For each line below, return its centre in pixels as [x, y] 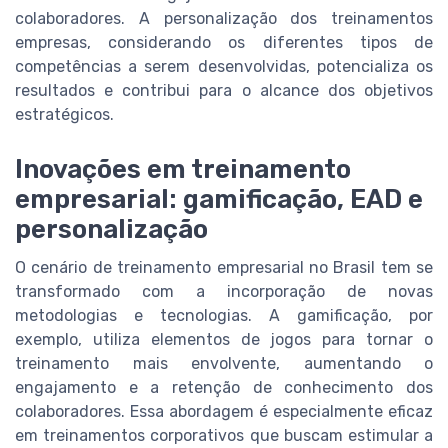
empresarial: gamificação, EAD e [219, 198]
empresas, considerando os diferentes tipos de [224, 43]
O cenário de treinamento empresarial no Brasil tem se [224, 267]
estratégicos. [64, 115]
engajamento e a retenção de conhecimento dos [224, 387]
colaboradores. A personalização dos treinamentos [224, 19]
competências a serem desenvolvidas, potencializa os [224, 67]
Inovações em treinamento [183, 168]
